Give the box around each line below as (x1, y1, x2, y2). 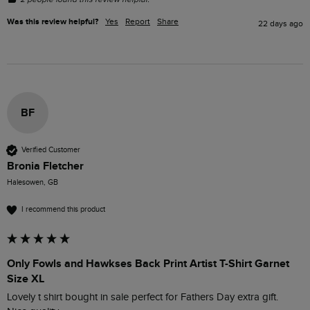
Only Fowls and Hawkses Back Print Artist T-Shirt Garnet (7, 256, 289, 271)
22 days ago (258, 18, 303, 28)
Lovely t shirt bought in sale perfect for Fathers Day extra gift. (7, 291, 278, 303)
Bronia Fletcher (7, 158, 84, 173)
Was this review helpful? (7, 16, 98, 27)
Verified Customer (21, 145, 80, 155)
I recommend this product (21, 205, 105, 215)
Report (125, 16, 150, 26)
